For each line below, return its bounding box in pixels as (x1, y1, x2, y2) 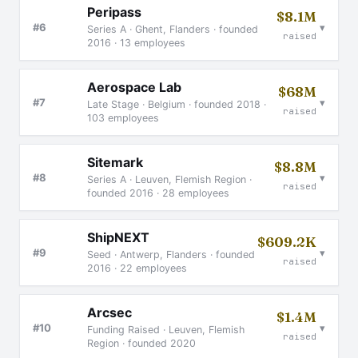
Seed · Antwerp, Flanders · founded (87, 249, 255, 261)
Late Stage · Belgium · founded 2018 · (87, 98, 266, 110)
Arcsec (87, 304, 132, 320)
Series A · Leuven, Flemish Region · (87, 173, 252, 185)
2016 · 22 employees (87, 262, 187, 274)
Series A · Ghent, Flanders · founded (87, 23, 258, 35)
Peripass (87, 4, 141, 20)
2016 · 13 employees (87, 37, 185, 49)
